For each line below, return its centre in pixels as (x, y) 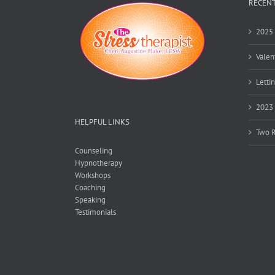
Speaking (90, 199)
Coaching (90, 187)
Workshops (93, 175)
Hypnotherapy (99, 163)
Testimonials (95, 212)
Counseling (94, 150)
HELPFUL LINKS (102, 122)
